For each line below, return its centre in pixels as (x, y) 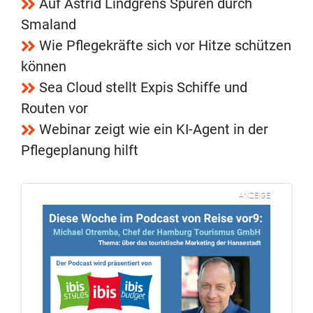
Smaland (49, 25)
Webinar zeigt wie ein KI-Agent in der (154, 130)
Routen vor (54, 109)
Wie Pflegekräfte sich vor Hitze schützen (165, 46)
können (44, 67)
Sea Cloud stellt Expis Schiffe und (143, 88)
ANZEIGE (255, 196)
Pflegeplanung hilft (80, 151)
